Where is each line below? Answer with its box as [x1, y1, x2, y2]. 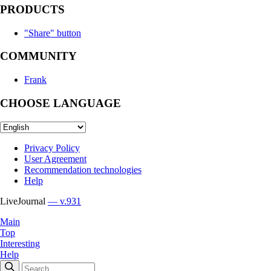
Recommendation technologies [24, 164, 142, 175]
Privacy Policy [24, 142, 80, 153]
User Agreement [24, 153, 87, 164]
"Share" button [24, 27, 81, 38]
